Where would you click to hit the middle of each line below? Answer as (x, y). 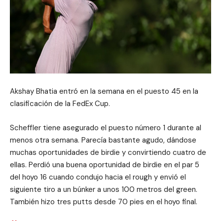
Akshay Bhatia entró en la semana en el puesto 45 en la (104, 91)
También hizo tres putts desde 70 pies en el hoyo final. (104, 202)
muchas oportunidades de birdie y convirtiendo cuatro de (108, 152)
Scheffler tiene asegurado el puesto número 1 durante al (106, 128)
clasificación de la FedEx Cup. (60, 104)
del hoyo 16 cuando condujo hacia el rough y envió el (98, 177)
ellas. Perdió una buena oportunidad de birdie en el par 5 (105, 165)
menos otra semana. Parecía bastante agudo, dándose (103, 140)
